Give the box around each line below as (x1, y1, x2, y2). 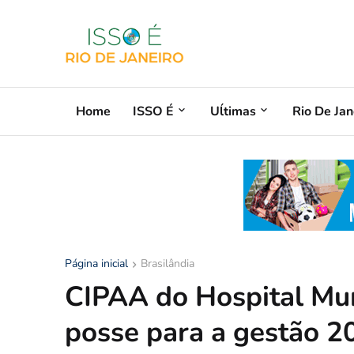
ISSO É (133, 102, 174, 120)
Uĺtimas (210, 102, 256, 120)
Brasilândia (141, 256, 194, 271)
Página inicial (65, 256, 128, 271)
